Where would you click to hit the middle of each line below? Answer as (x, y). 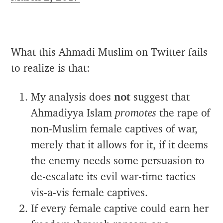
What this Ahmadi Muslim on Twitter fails (110, 53)
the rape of (183, 113)
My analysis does (73, 98)
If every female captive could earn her (120, 209)
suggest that (160, 98)
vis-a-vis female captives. (90, 193)
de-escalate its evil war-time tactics (113, 177)
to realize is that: (51, 69)
